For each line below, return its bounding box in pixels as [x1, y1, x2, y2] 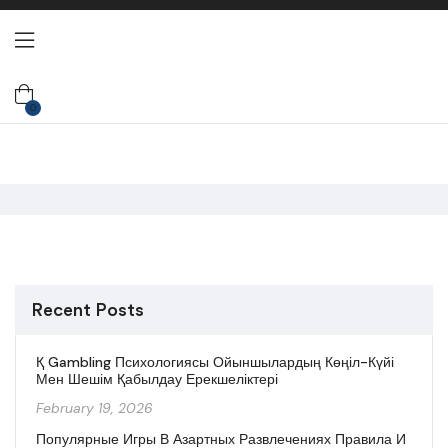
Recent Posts [31, 300, 144, 320]
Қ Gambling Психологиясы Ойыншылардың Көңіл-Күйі [36, 353, 394, 371]
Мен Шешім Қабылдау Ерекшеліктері [36, 370, 278, 388]
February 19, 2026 [36, 398, 153, 417]
